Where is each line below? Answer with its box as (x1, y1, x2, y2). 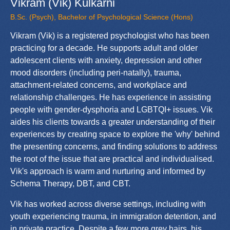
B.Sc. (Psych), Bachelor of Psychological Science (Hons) (10, 12, 193, 21)
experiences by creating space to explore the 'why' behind (10, 129, 220, 139)
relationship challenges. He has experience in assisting (10, 92, 211, 102)
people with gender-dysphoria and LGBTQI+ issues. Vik (10, 105, 213, 114)
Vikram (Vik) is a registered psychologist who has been (10, 31, 209, 40)
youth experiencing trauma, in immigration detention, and (10, 212, 216, 221)
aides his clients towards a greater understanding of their (10, 117, 215, 126)
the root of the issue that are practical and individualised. (10, 154, 214, 163)
